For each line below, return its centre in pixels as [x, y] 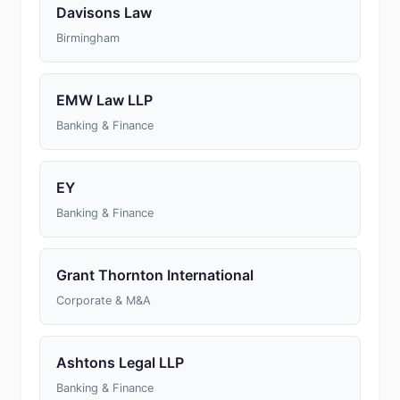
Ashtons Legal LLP [120, 362]
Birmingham [88, 38]
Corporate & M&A [104, 300]
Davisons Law [104, 12]
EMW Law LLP [104, 100]
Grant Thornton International [155, 275]
